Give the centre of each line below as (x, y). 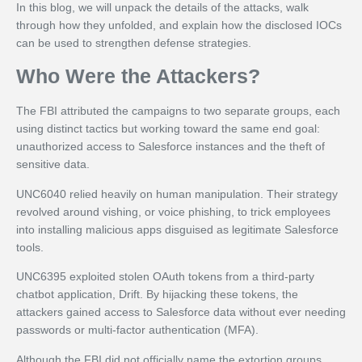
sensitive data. (53, 164)
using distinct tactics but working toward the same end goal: (168, 129)
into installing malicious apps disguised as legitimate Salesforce (177, 229)
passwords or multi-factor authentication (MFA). (137, 330)
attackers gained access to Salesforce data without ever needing (181, 312)
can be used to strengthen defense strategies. (134, 43)
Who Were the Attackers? (138, 76)
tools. (30, 247)
